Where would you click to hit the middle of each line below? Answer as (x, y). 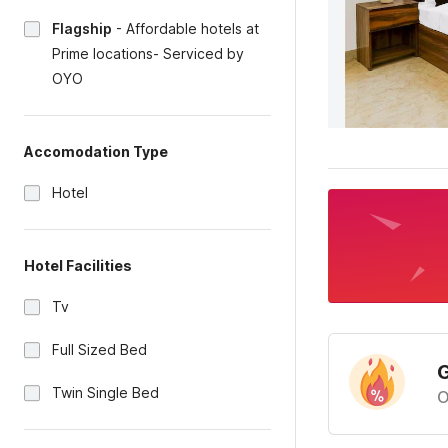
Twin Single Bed (105, 392)
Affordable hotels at (192, 28)
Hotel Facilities (78, 265)
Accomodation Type (96, 151)
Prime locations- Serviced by (148, 53)
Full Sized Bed (99, 349)
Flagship (82, 28)
